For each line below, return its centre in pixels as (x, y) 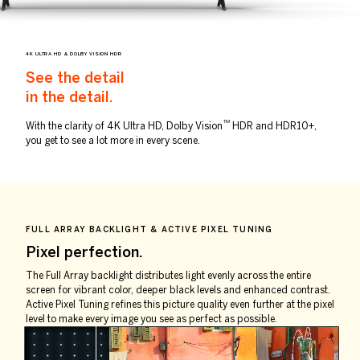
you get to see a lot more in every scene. (113, 140)
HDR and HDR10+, (273, 126)
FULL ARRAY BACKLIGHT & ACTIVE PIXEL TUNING (149, 229)
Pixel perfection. (84, 252)
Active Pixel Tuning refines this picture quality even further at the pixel (180, 304)
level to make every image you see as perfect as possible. (151, 319)
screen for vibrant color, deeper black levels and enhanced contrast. (178, 290)
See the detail (75, 78)
